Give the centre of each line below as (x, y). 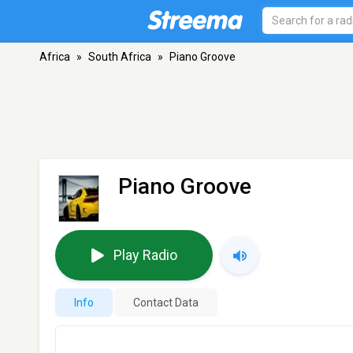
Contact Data (166, 302)
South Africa (120, 57)
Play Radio (145, 255)
